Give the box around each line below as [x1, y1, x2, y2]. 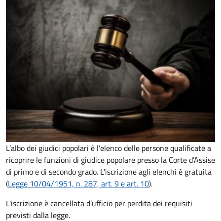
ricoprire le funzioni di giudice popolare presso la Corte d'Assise [6, 154, 215, 166]
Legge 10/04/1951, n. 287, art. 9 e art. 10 [8, 178, 149, 190]
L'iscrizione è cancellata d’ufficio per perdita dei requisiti [6, 197, 192, 210]
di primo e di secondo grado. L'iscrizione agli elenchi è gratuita [6, 166, 212, 178]
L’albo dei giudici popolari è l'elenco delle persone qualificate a [6, 142, 211, 154]
